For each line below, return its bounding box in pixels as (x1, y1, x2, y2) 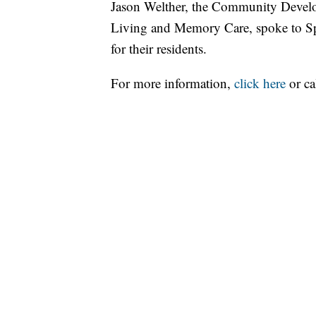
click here (234, 74, 286, 92)
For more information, (111, 74, 234, 92)
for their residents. (111, 39, 207, 58)
